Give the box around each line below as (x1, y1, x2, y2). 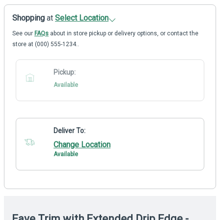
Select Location (55, 13, 109, 23)
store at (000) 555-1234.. (12, 40, 79, 48)
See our (12, 29, 34, 37)
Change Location (54, 139, 110, 149)
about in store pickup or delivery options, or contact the (49, 29, 198, 37)
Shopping (12, 13, 47, 23)
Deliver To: (54, 126, 85, 135)
